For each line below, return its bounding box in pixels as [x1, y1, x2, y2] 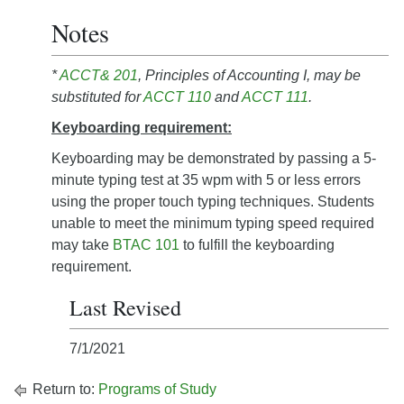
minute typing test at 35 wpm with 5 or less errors [51, 172, 361, 188]
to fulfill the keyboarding [179, 237, 335, 252]
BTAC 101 [113, 237, 179, 252]
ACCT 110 [143, 89, 211, 105]
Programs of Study [98, 381, 216, 397]
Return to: [29, 381, 98, 397]
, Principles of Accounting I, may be [138, 68, 361, 83]
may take [51, 237, 113, 252]
